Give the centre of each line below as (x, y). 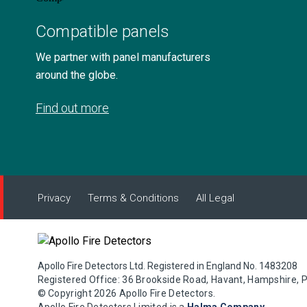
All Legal (215, 198)
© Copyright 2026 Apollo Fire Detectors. (126, 293)
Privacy (54, 198)
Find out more (72, 108)
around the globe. (77, 75)
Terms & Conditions (133, 198)
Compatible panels (103, 32)
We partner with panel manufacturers (123, 57)
